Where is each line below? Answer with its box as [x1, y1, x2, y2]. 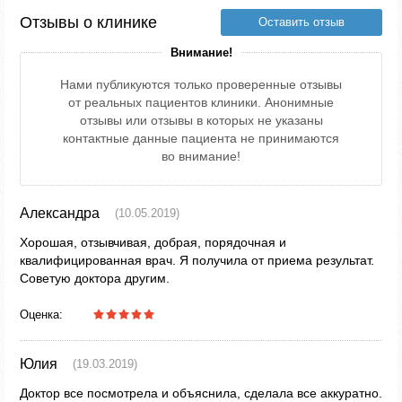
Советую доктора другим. [20, 271, 170, 285]
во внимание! [162, 149, 240, 163]
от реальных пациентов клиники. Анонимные [68, 95, 334, 109]
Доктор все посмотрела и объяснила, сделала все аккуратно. [20, 386, 382, 400]
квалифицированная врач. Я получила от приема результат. [20, 253, 374, 267]
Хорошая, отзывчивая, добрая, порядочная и [20, 235, 286, 249]
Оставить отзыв [258, 15, 345, 29]
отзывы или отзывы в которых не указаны [79, 113, 323, 127]
